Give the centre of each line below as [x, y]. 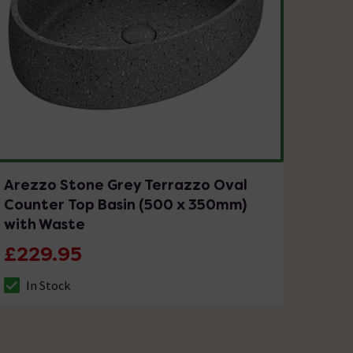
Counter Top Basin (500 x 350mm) [126, 204]
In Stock [48, 285]
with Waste [45, 224]
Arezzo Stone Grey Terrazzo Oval [126, 184]
